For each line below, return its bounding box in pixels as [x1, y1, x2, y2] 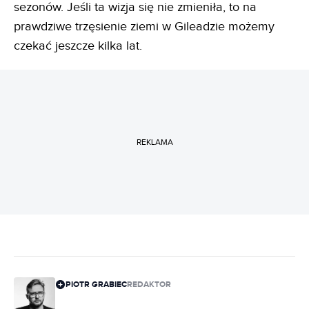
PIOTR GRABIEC [66, 279, 127, 290]
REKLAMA [136, 137, 173, 147]
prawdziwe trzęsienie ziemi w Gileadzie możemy [14, 19, 275, 34]
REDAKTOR [127, 279, 171, 290]
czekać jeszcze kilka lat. [14, 39, 142, 54]
